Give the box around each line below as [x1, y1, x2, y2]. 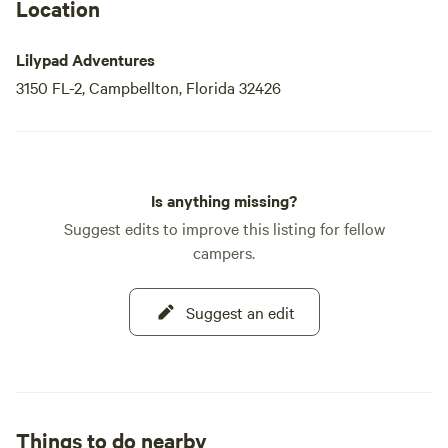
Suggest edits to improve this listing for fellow [63, 217, 385, 239]
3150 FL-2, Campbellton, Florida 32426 [16, 76, 281, 98]
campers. [193, 241, 255, 263]
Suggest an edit [185, 301, 295, 323]
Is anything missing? [151, 189, 297, 211]
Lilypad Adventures [16, 48, 155, 70]
